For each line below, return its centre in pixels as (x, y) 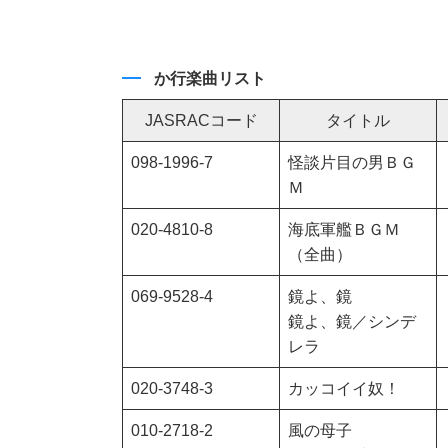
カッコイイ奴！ (344, 389)
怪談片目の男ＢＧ (352, 163)
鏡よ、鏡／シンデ (352, 322)
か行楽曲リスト (210, 79)
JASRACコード (201, 121)
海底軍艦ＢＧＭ (344, 230)
